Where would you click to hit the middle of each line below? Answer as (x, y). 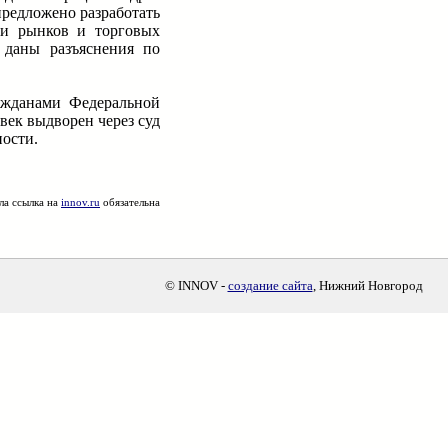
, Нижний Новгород (367, 285)
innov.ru (80, 202)
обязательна (130, 202)
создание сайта (270, 285)
